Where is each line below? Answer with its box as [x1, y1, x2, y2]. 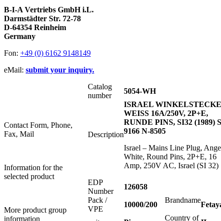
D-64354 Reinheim [4, 23, 66, 32]
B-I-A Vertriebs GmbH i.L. [4, 5, 94, 14]
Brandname [165, 196, 201, 205]
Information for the [4, 163, 63, 172]
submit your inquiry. [26, 66, 94, 74]
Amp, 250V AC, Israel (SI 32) [124, 161, 219, 170]
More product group [4, 206, 67, 215]
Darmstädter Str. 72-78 [4, 14, 81, 23]
